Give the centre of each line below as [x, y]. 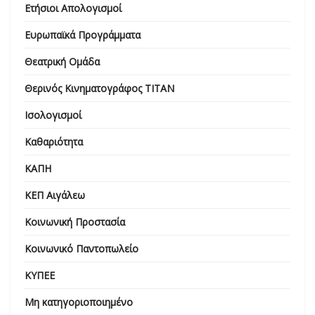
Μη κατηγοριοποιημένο [79, 302]
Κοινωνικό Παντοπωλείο [82, 248]
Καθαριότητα [54, 141]
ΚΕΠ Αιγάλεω [55, 195]
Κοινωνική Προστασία [75, 221]
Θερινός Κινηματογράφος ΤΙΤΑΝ [99, 88]
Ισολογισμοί [53, 115]
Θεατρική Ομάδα [62, 61]
